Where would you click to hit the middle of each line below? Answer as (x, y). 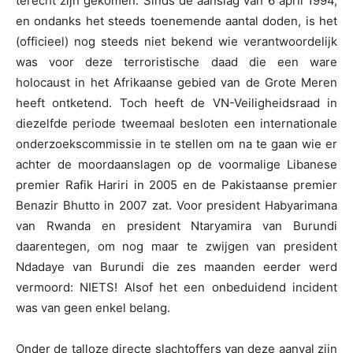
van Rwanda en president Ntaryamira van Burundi (176, 226)
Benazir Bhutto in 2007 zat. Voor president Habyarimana (176, 206)
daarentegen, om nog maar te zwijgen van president (176, 247)
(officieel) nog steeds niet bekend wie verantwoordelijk (176, 42)
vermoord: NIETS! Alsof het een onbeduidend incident (176, 288)
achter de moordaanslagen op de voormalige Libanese (176, 165)
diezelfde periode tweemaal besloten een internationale (176, 124)
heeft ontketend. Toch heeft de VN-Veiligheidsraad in (176, 103)
